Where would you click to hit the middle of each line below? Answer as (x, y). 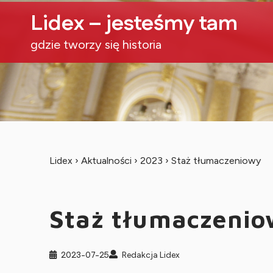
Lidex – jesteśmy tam (134, 24)
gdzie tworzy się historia (96, 44)
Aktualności (106, 161)
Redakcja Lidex (151, 255)
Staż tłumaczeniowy (216, 161)
